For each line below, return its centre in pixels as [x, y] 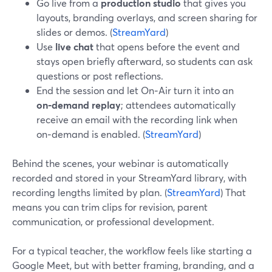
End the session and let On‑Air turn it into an [135, 90]
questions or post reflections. [100, 76]
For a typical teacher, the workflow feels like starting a [132, 250]
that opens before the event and [167, 46]
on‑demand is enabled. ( [91, 134]
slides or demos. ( [74, 32]
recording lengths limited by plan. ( [90, 192]
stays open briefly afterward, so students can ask [144, 61]
